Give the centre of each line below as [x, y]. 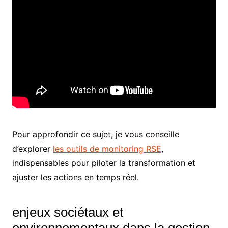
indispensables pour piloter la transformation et [104, 163]
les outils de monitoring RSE [107, 149]
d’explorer [32, 149]
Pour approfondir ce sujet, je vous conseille [95, 134]
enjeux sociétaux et [67, 212]
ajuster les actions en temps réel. [75, 177]
